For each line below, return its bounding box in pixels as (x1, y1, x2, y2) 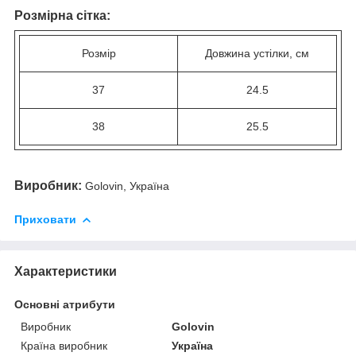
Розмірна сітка (14, 8, 106, 22)
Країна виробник (21, 339, 107, 352)
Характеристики (14, 264, 117, 278)
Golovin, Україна (82, 179, 169, 192)
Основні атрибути (14, 297, 115, 311)
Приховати (14, 212, 76, 226)
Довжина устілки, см (205, 46, 309, 60)
